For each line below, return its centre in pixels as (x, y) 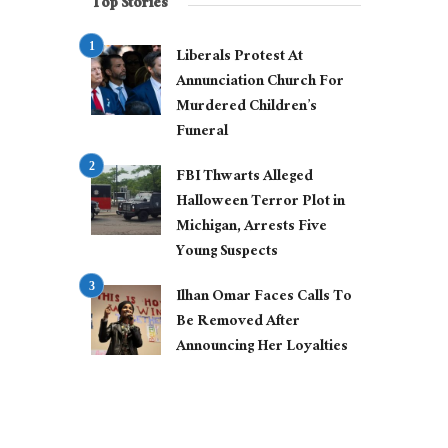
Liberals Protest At (239, 58)
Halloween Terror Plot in (260, 203)
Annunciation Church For (260, 83)
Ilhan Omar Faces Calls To (264, 298)
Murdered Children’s (246, 108)
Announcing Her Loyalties (262, 348)
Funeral (202, 133)
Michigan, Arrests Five (251, 228)
